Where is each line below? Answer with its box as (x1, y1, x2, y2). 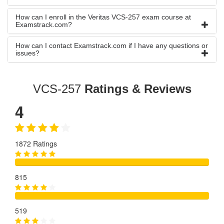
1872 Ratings (15, 138, 57, 148)
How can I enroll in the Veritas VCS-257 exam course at (15, 13, 191, 21)
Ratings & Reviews (84, 82, 191, 95)
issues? (15, 49, 39, 57)
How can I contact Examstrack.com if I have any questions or (15, 41, 208, 49)
